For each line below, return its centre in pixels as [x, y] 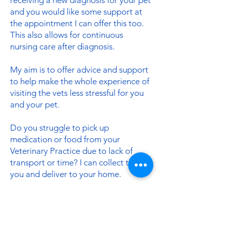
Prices [21, 197]
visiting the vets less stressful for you [77, 93]
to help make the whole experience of [80, 81]
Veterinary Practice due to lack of [71, 151]
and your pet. [35, 104]
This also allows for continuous [67, 35]
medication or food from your [65, 139]
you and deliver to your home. [66, 174]
